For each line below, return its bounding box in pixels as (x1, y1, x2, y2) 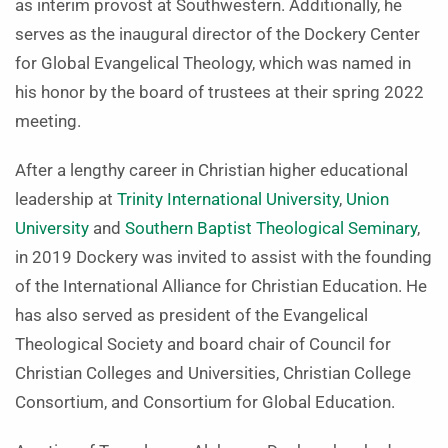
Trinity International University (117, 190, 339, 210)
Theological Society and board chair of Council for (15, 335, 391, 355)
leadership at (15, 190, 117, 210)
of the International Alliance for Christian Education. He (15, 277, 427, 297)
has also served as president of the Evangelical (15, 306, 368, 326)
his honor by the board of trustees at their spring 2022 (15, 83, 424, 103)
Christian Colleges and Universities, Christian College (15, 364, 411, 384)
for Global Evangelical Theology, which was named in (15, 54, 411, 74)
